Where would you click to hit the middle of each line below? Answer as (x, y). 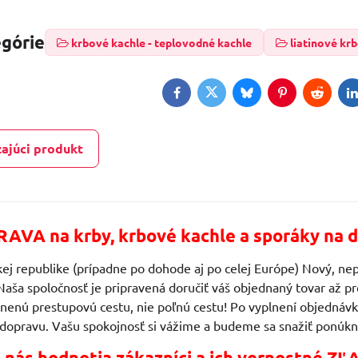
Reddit (335, 98)
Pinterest (307, 98)
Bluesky (268, 98)
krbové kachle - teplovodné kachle (162, 42)
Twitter (231, 98)
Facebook (202, 98)
